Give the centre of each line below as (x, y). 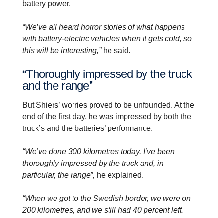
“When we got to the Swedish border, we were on (107, 198)
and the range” (57, 85)
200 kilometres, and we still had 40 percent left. (103, 210)
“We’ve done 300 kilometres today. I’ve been (99, 151)
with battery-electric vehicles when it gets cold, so (107, 38)
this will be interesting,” (62, 50)
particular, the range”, (60, 175)
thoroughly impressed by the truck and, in (93, 163)
